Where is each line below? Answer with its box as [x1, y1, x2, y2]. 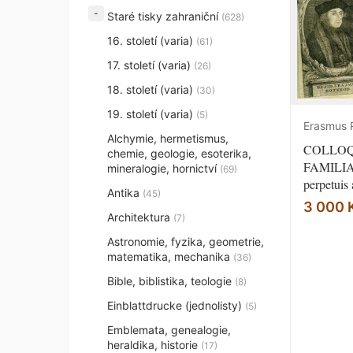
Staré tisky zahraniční [107, 9, 221, 23]
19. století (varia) [107, 107, 196, 121]
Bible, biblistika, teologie [107, 274, 235, 288]
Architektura [107, 210, 173, 224]
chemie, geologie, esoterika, [107, 147, 251, 160]
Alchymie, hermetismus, [107, 132, 229, 145]
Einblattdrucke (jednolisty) [107, 299, 245, 312]
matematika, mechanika [107, 250, 233, 263]
